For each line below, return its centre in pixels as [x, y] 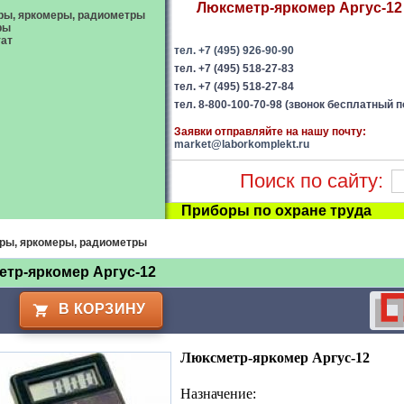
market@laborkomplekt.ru [242, 144]
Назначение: [218, 394]
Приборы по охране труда [276, 211]
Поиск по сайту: [312, 181]
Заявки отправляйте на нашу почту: [270, 132]
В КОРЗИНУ [102, 309]
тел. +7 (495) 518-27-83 [234, 69]
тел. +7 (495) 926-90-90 [234, 50]
